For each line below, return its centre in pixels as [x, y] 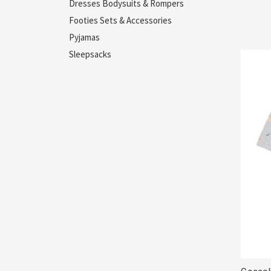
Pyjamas [84, 37]
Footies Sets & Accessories [120, 20]
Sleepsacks [90, 54]
